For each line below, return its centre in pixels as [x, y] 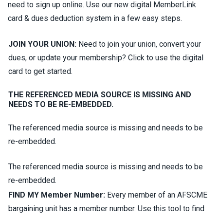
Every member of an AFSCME [156, 195]
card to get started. [41, 71]
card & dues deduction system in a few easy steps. [95, 18]
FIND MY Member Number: [57, 195]
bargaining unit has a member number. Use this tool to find [106, 209]
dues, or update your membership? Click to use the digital [106, 58]
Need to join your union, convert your [139, 44]
